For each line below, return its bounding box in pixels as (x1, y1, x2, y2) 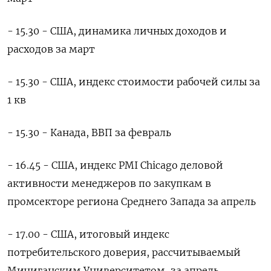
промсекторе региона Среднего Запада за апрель (7, 195, 256, 208)
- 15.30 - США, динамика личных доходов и (7, 25, 227, 38)
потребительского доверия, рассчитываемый (7, 246, 241, 259)
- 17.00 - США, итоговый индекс (7, 228, 169, 241)
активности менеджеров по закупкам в (7, 177, 211, 190)
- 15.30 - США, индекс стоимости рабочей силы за (7, 76, 260, 88)
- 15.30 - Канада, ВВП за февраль (7, 126, 171, 139)
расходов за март (7, 43, 95, 56)
